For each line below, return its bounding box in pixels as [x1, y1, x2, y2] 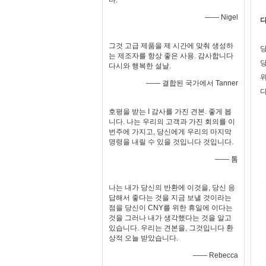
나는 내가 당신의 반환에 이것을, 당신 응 [109, 183, 235, 192]
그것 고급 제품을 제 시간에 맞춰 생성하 [109, 42, 233, 50]
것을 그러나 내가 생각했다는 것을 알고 [109, 214, 232, 222]
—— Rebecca [193, 251, 238, 259]
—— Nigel [205, 13, 238, 21]
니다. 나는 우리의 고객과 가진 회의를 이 [109, 118, 235, 126]
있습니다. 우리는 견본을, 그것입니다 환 [109, 224, 233, 232]
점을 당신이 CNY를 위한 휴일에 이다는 [109, 204, 233, 212]
